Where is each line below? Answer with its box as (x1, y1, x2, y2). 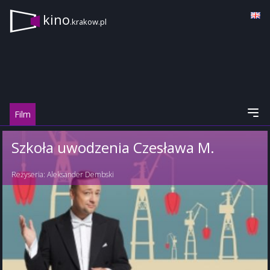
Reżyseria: (11, 169, 47, 180)
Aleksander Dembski (47, 169, 114, 180)
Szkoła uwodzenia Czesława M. (11, 137, 215, 157)
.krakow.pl (70, 16, 107, 28)
